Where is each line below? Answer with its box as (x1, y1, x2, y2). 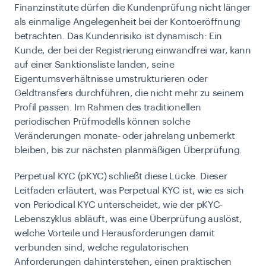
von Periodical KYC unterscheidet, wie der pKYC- (14, 200, 223, 210)
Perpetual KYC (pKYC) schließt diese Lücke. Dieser (14, 172, 227, 182)
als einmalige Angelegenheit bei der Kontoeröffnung (14, 17, 240, 27)
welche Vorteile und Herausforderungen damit (14, 229, 215, 239)
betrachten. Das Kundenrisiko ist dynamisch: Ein (14, 31, 222, 42)
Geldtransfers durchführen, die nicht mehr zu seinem (14, 88, 244, 99)
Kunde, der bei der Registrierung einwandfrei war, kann (14, 46, 251, 56)
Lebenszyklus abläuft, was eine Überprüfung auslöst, (14, 214, 242, 224)
